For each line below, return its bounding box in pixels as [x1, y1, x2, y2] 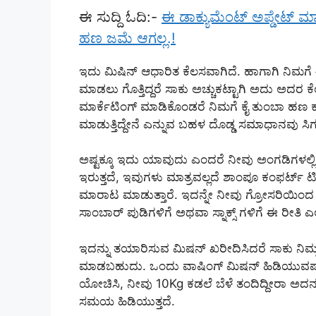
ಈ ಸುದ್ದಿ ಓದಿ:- [79, 8, 162, 25]
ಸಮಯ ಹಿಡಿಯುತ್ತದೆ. [79, 293, 175, 308]
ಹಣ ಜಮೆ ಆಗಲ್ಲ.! [79, 29, 176, 47]
